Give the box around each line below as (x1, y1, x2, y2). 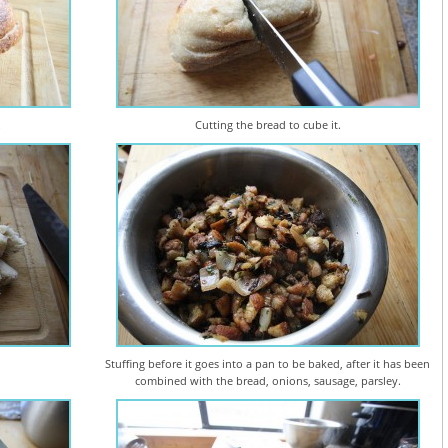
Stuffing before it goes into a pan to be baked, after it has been (105, 356, 431, 372)
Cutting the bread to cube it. (194, 117, 341, 133)
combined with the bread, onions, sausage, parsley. (134, 373, 401, 389)
